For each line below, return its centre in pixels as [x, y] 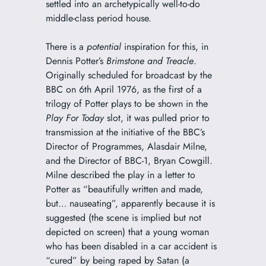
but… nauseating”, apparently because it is [130, 204]
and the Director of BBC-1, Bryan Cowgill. [129, 161]
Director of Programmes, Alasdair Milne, [126, 147]
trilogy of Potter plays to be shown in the [126, 104]
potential [105, 47]
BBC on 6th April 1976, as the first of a [123, 90]
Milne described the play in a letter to [120, 175]
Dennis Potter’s [76, 61]
